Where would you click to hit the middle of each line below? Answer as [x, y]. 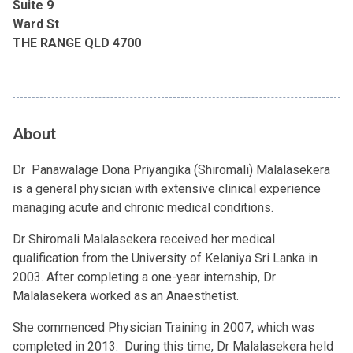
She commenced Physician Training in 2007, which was [163, 327]
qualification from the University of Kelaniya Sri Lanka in [165, 258]
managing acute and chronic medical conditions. [143, 208]
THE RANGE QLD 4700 [77, 43]
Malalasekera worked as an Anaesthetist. [127, 296]
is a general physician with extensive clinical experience [167, 189]
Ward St [36, 24]
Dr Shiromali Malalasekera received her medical [144, 239]
